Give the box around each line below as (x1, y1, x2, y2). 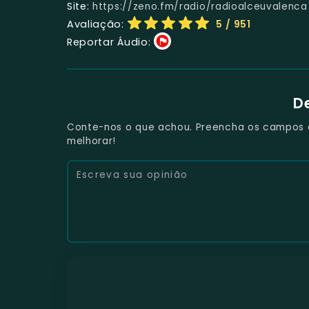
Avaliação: (67, 17, 124, 31)
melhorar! (67, 134, 117, 148)
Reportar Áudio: (67, 34, 151, 49)
